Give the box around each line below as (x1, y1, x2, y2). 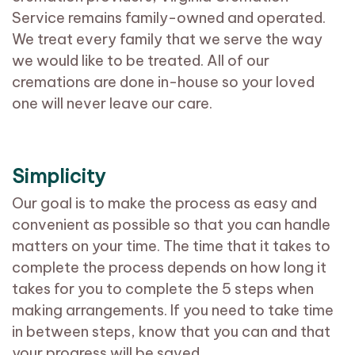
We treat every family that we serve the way (12, 30, 323, 49)
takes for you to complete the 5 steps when (12, 280, 314, 299)
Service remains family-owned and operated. (12, 9, 326, 28)
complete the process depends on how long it (12, 258, 326, 277)
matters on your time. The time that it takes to (12, 237, 330, 256)
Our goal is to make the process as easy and (12, 194, 317, 213)
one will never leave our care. (12, 94, 212, 113)
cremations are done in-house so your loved (12, 73, 315, 92)
